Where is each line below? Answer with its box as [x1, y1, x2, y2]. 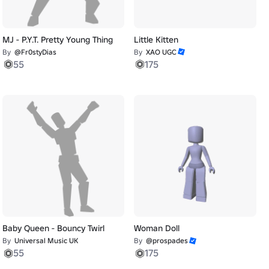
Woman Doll [134, 223, 180, 234]
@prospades [146, 236, 189, 246]
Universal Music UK [14, 236, 78, 246]
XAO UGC [146, 47, 177, 56]
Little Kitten [134, 34, 179, 45]
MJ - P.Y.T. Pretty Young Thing [2, 34, 113, 45]
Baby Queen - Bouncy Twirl [2, 223, 104, 234]
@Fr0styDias [14, 47, 56, 56]
